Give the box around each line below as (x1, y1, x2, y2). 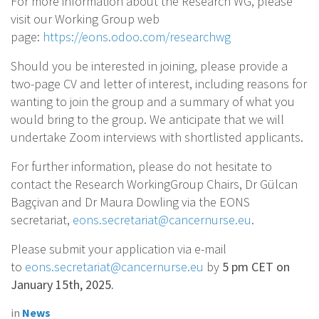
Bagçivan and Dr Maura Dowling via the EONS (11, 194, 250, 211)
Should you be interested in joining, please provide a (11, 58, 288, 75)
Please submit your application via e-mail (11, 241, 226, 258)
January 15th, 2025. (11, 276, 114, 293)
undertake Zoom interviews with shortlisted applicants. (11, 129, 306, 146)
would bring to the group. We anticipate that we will (11, 111, 284, 128)
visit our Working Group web (11, 11, 159, 28)
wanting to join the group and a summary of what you (11, 93, 295, 110)
